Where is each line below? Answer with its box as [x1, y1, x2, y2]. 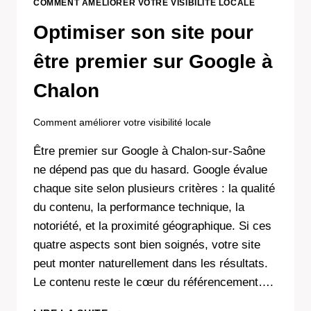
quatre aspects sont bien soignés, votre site [33, 237, 260, 251]
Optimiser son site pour [33, 21, 253, 43]
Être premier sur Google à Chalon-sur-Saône [33, 144, 265, 158]
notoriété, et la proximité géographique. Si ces [33, 219, 271, 233]
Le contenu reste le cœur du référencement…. [33, 275, 274, 289]
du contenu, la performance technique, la [33, 200, 244, 214]
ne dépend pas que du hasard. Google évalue [33, 162, 267, 176]
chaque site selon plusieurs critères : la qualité [33, 181, 275, 195]
